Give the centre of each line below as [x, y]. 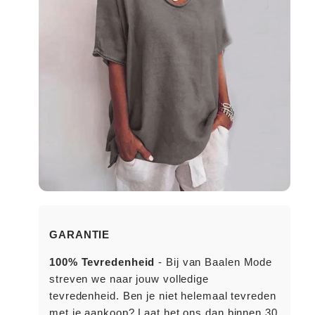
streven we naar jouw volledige [129, 279]
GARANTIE [80, 234]
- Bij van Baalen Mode [214, 262]
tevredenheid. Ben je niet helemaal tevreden [163, 296]
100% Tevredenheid [102, 262]
